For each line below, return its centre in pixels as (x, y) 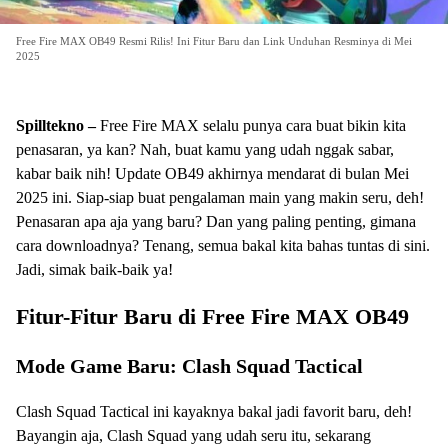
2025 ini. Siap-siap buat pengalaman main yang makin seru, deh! (220, 197)
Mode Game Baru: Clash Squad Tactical (189, 365)
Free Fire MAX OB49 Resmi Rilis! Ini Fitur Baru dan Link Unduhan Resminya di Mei (214, 40)
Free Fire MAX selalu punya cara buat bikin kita (253, 125)
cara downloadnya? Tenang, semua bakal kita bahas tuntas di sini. (223, 245)
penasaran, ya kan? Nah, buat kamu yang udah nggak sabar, (205, 149)
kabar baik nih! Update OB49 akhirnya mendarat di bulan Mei (212, 173)
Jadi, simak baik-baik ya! (94, 269)
